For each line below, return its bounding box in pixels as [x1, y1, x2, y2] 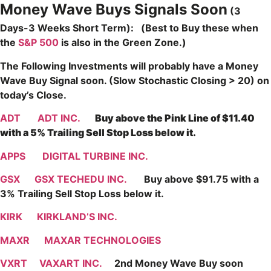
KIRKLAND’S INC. [37, 211, 117, 223]
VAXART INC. [39, 257, 102, 270]
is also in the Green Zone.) [59, 36, 194, 49]
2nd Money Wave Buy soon [102, 257, 243, 270]
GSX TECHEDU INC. [34, 173, 129, 186]
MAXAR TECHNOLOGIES [44, 233, 161, 246]
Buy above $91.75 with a [129, 173, 259, 186]
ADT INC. [38, 112, 80, 125]
